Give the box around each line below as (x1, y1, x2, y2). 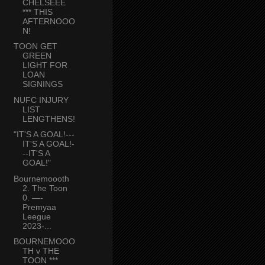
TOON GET (13, 41, 57, 51)
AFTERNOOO (22, 16, 75, 26)
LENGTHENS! (22, 114, 75, 124)
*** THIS (22, 7, 53, 17)
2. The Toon (22, 183, 67, 193)
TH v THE (22, 246, 59, 256)
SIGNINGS (22, 79, 63, 89)
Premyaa (22, 202, 56, 212)
